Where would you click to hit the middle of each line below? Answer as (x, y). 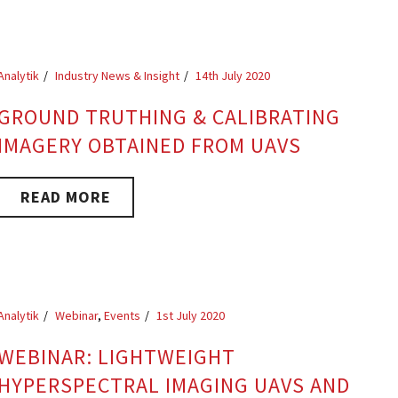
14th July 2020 (233, 76)
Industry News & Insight (118, 76)
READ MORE (66, 197)
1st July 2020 (191, 315)
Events (123, 315)
